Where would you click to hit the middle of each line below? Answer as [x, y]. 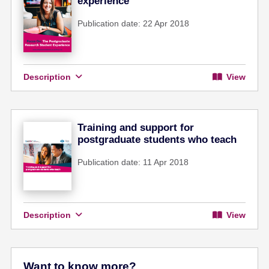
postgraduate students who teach [157, 139]
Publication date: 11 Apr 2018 [133, 162]
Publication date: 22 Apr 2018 [134, 24]
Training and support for [136, 127]
